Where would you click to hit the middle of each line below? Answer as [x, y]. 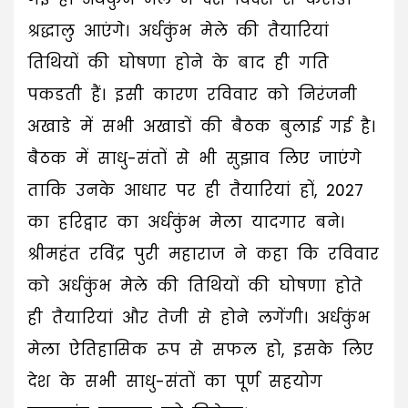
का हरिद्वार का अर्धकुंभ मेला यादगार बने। [186, 222]
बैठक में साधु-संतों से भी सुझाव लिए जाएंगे [194, 158]
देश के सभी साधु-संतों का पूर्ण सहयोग [175, 381]
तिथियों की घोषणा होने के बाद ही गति [178, 62]
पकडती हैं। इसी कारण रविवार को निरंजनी [192, 94]
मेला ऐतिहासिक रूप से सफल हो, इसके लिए [200, 349]
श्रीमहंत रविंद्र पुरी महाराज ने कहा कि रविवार [203, 254]
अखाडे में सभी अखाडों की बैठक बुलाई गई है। [201, 126]
